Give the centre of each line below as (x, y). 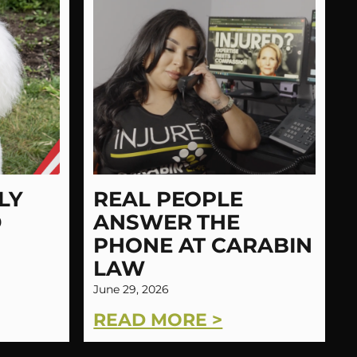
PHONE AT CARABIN (203, 246)
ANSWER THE (167, 223)
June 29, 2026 (131, 290)
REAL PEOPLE (168, 200)
